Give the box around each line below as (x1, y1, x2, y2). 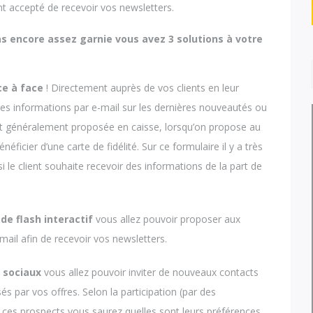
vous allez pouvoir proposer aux (96, 212, 241, 226)
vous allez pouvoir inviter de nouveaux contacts (44, 265, 259, 279)
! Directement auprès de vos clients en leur (46, 81, 240, 95)
